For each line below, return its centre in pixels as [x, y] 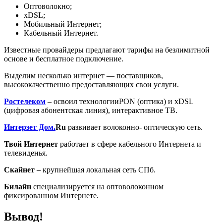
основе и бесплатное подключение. [64, 58]
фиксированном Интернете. [51, 195]
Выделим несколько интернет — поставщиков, [83, 75]
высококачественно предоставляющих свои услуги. [91, 84]
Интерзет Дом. [30, 127]
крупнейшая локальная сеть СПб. [99, 169]
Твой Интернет [31, 144]
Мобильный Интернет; [63, 24]
